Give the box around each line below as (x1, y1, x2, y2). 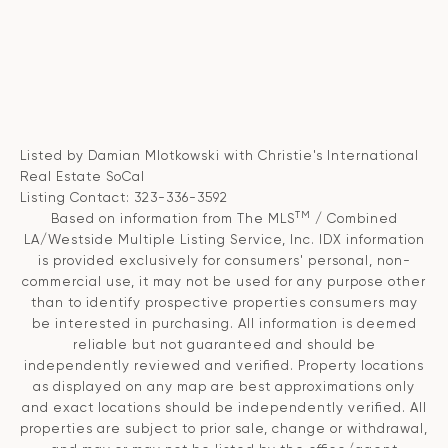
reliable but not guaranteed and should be (72, 337, 376, 353)
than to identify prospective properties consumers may (30, 295, 418, 311)
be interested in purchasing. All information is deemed (31, 316, 417, 332)
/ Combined (310, 211, 398, 227)
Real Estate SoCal (20, 169, 145, 185)
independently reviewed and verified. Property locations (24, 358, 424, 374)
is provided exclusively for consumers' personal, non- (37, 253, 411, 269)
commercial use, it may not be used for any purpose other (22, 274, 426, 290)
